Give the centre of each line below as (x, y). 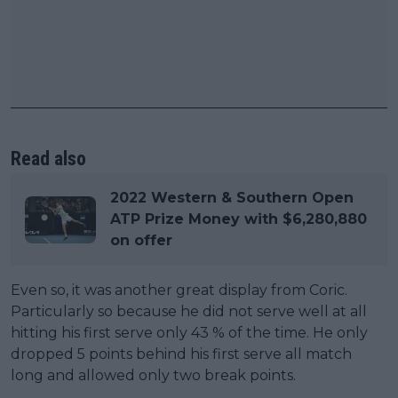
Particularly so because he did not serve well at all (189, 312)
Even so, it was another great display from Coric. (179, 291)
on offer (141, 241)
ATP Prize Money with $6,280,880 (239, 219)
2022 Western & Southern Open (232, 198)
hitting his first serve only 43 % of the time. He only (189, 333)
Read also (48, 159)
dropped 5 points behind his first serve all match (181, 354)
